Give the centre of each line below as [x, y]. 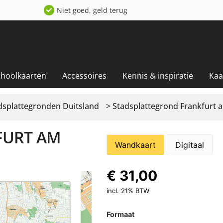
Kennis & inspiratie [158, 75]
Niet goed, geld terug [92, 10]
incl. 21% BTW [128, 190]
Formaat [120, 214]
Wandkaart [135, 145]
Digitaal [189, 145]
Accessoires [84, 75]
